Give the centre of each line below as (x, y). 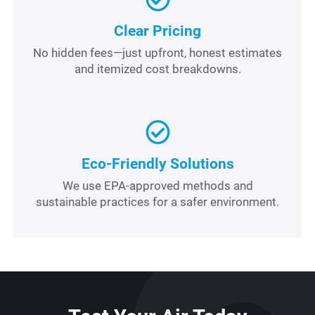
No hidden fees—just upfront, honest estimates (157, 52)
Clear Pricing (157, 31)
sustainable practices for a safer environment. (157, 201)
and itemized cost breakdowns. (157, 69)
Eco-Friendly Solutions (157, 163)
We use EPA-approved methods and (157, 185)
